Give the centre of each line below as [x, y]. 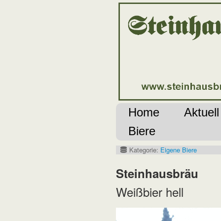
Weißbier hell [150, 192]
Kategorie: [144, 150]
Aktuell [202, 112]
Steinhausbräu [157, 173]
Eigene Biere [179, 150]
